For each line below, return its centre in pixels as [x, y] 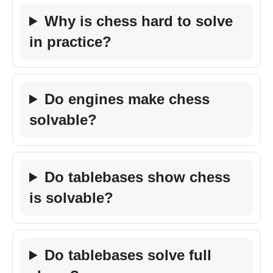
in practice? [70, 41]
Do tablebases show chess [138, 177]
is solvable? [71, 197]
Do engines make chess [127, 99]
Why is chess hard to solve [139, 21]
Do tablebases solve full [128, 255]
